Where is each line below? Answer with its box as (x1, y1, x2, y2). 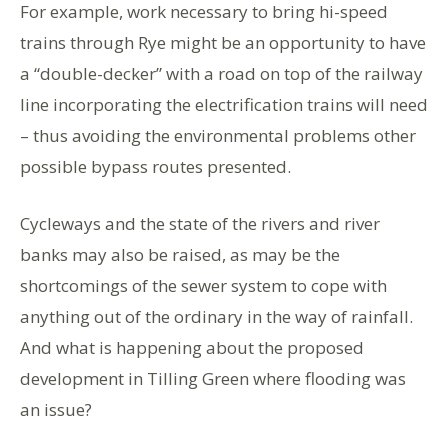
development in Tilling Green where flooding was (20, 367, 406, 391)
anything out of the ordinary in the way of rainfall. (20, 305, 413, 329)
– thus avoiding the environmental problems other (20, 124, 416, 148)
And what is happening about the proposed (20, 336, 364, 360)
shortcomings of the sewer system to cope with (20, 274, 387, 298)
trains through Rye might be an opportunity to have (20, 31, 426, 55)
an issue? (20, 398, 92, 422)
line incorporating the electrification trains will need (20, 93, 428, 117)
